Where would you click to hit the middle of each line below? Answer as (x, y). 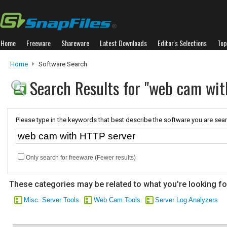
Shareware (75, 43)
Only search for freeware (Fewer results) (81, 158)
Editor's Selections (182, 43)
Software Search (62, 64)
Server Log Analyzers (186, 200)
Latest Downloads (123, 43)
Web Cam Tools (117, 200)
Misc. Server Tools (51, 200)
